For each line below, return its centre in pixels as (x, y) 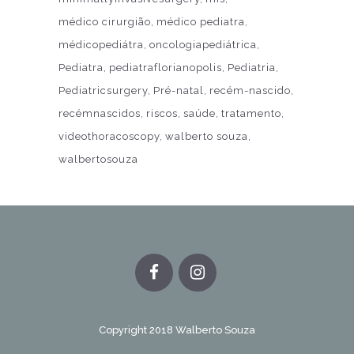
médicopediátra (101, 44)
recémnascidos (100, 113)
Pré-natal (179, 90)
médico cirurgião (105, 21)
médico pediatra (201, 21)
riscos (162, 113)
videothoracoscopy (109, 136)
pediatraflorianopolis (166, 67)
